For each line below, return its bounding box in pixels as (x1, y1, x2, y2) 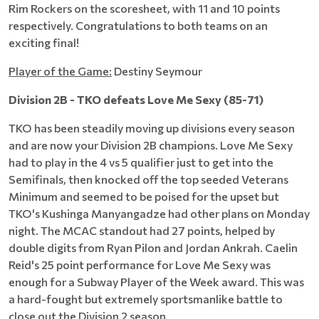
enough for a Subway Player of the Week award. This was (9, 275, 304, 288)
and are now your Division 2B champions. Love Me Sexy (9, 138, 293, 152)
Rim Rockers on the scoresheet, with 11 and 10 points (9, 1, 280, 15)
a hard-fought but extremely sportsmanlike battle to (9, 292, 283, 305)
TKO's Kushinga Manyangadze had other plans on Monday (9, 206, 310, 220)
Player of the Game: (9, 64, 112, 78)
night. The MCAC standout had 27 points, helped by (9, 224, 275, 237)
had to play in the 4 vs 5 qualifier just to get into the (9, 155, 273, 169)
